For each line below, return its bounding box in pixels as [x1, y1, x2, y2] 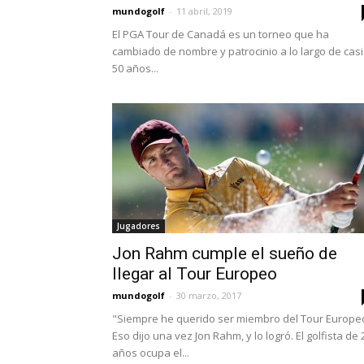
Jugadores [117, 220, 160, 232]
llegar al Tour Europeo [112, 264, 277, 284]
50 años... [112, 61, 158, 76]
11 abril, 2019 [176, 5, 232, 17]
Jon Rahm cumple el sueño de [112, 244, 337, 263]
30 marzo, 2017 [176, 289, 241, 301]
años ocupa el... [112, 345, 189, 360]
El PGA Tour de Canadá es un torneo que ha [112, 27, 329, 41]
